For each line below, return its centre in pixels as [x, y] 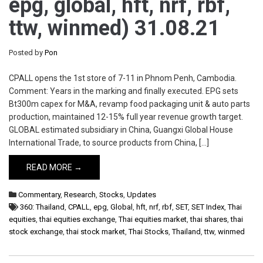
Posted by [27, 53]
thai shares [209, 219]
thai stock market [96, 232]
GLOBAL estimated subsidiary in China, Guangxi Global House [121, 130]
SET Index [208, 207]
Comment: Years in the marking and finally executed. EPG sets [124, 91]
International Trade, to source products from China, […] [109, 143]
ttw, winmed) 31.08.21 [114, 28]
